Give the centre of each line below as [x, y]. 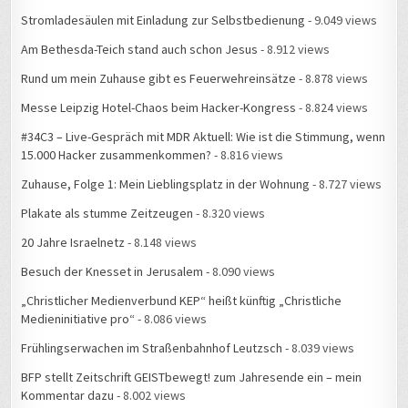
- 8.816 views [248, 155]
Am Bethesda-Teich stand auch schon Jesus [140, 50]
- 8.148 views [161, 243]
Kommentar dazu [68, 396]
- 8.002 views [150, 396]
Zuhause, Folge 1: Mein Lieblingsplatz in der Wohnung [166, 184]
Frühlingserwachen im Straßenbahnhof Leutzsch [152, 348]
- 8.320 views [229, 214]
